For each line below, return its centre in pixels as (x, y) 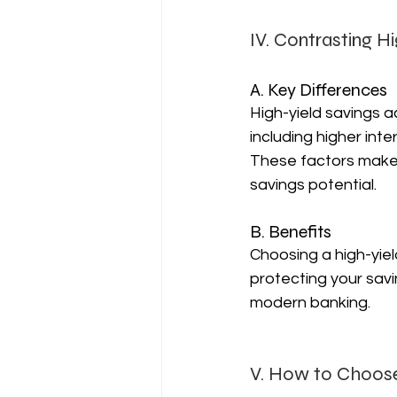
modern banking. (310, 303)
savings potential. (313, 185)
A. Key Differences (319, 90)
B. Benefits (291, 232)
